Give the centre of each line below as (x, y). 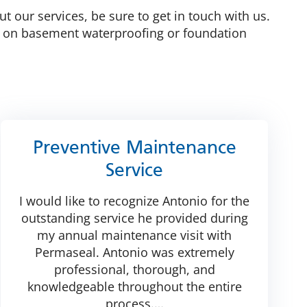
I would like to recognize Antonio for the (134, 200)
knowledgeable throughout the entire (134, 286)
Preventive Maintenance (134, 148)
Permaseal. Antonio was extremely (134, 252)
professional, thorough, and (134, 269)
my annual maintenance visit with (134, 235)
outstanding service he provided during (134, 218)
